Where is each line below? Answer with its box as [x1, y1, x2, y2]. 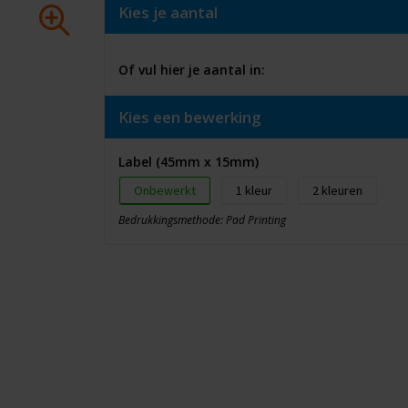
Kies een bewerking [117, 107, 261, 127]
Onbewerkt [133, 182, 196, 199]
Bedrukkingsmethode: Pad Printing [117, 212, 286, 228]
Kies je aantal [117, 2, 218, 23]
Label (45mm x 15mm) [117, 153, 259, 170]
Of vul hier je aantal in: [117, 61, 265, 78]
